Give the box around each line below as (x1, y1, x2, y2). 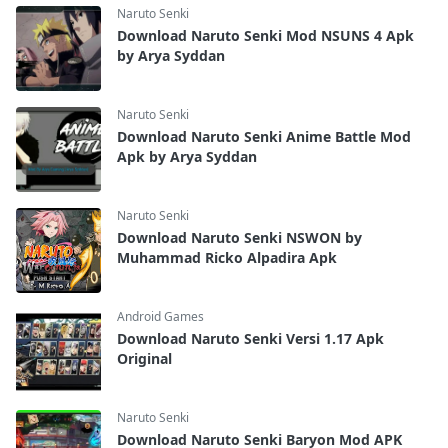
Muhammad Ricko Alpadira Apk (117, 247, 337, 267)
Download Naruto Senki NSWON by (117, 227, 362, 247)
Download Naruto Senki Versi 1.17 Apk (117, 328, 384, 348)
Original (117, 348, 172, 368)
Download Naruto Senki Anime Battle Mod (117, 126, 411, 146)
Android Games (117, 307, 204, 325)
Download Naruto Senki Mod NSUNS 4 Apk (117, 25, 414, 45)
